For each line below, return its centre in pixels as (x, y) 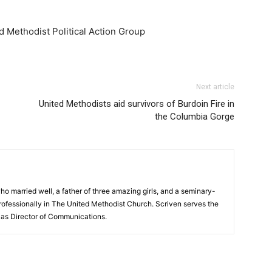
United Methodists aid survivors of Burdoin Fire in (137, 104)
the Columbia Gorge (195, 116)
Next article (215, 87)
